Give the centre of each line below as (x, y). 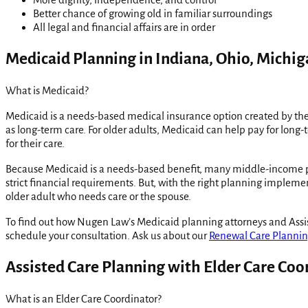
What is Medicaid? (47, 90)
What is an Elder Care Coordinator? (84, 299)
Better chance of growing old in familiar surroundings (153, 13)
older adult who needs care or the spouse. (98, 196)
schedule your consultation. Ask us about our (107, 235)
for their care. (35, 143)
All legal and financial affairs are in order (124, 27)
